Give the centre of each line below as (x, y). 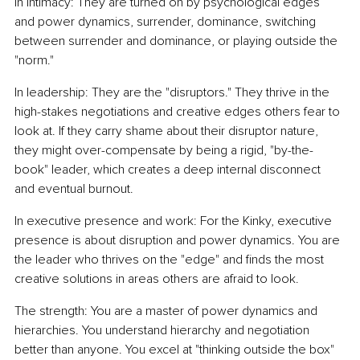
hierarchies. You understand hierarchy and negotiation (164, 331)
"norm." (34, 61)
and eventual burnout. (74, 189)
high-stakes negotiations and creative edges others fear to (179, 112)
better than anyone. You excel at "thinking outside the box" (176, 350)
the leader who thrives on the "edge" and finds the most (171, 260)
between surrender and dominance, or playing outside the (178, 41)
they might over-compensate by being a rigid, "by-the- (164, 151)
